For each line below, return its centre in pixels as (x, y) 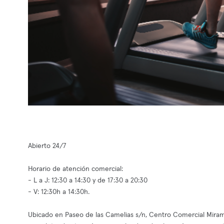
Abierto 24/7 (47, 146)
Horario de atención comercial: (75, 169)
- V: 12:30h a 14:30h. (59, 192)
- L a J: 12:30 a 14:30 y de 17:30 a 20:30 (88, 180)
